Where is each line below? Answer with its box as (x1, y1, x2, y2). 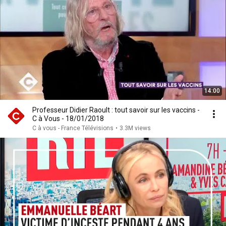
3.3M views (120, 125, 151, 132)
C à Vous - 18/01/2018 (32, 115, 104, 123)
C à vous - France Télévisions (32, 125, 114, 132)
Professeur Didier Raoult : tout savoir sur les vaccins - (32, 106, 200, 114)
